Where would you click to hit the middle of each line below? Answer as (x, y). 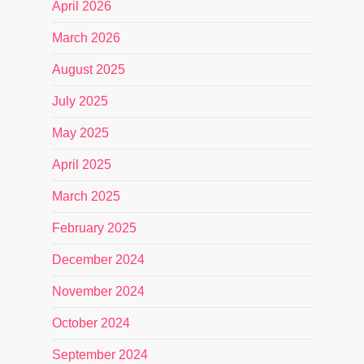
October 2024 (91, 323)
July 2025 (80, 101)
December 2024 (98, 260)
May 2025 (80, 133)
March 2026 (86, 38)
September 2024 (100, 355)
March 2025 (86, 196)
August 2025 (89, 69)
